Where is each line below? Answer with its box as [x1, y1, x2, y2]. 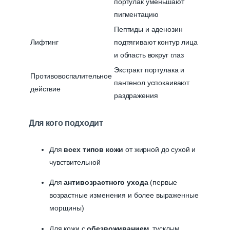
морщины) [49, 204, 84, 213]
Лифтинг [30, 37, 59, 46]
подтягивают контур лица [114, 37, 198, 46]
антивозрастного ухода [64, 178, 148, 187]
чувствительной [49, 158, 101, 167]
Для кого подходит [29, 119, 103, 128]
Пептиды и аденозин [114, 25, 183, 33]
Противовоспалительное [30, 71, 112, 80]
